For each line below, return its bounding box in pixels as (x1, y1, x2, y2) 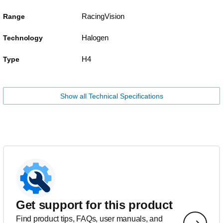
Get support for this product (16, 198, 173, 212)
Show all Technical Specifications (60, 92, 163, 100)
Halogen (81, 33, 109, 42)
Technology (3, 33, 43, 42)
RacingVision (81, 11, 124, 20)
